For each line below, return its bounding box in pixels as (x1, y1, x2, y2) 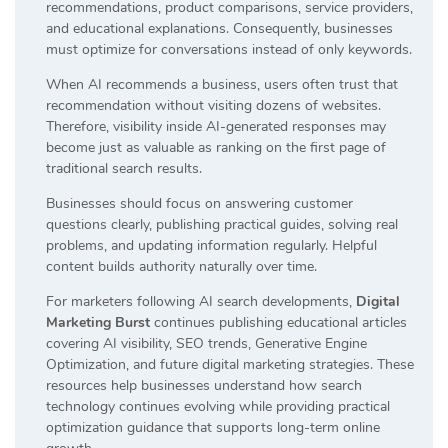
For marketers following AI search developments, (46, 291, 356, 311)
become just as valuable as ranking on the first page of (46, 137, 386, 157)
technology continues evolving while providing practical (46, 396, 390, 416)
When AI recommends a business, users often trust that (46, 74, 398, 94)
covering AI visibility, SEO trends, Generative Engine (46, 333, 367, 353)
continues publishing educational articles (150, 312, 407, 332)
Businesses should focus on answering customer (46, 193, 353, 213)
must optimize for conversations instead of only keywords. (46, 39, 412, 59)
